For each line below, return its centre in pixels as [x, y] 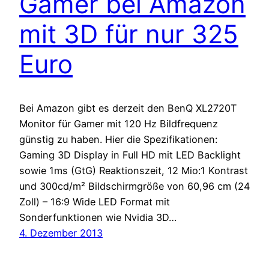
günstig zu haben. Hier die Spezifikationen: [118, 139]
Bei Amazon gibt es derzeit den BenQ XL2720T [128, 108]
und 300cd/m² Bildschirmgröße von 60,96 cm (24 [134, 186]
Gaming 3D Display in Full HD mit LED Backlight [130, 155]
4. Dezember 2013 [61, 233]
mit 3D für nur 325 [129, 34]
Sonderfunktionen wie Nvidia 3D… [98, 217]
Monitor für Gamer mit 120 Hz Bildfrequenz [119, 123]
